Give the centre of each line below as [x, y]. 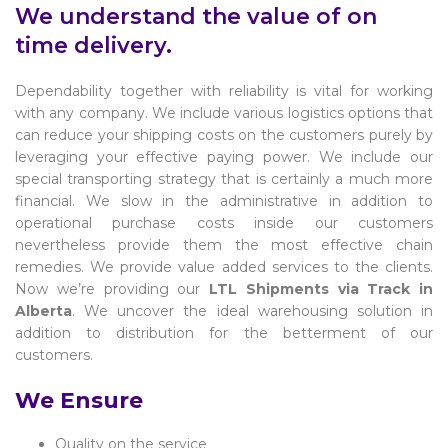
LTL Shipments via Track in [321, 288]
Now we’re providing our [112, 288]
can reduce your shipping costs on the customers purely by [224, 134]
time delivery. [93, 45]
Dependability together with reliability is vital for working [224, 90]
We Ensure [79, 400]
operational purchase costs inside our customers [224, 222]
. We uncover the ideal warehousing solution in [252, 310]
